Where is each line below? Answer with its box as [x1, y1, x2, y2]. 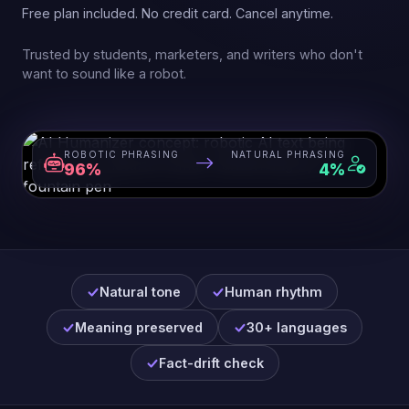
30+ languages [246, 320, 347, 336]
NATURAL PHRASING [230, 148, 345, 160]
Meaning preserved [75, 320, 203, 336]
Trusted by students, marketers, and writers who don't [22, 47, 362, 63]
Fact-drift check [158, 355, 264, 372]
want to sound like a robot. [22, 66, 186, 82]
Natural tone [100, 284, 181, 300]
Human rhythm [225, 284, 322, 300]
